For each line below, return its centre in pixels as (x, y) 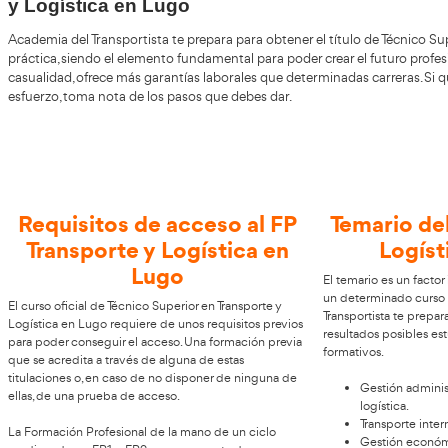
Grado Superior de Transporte (186, 244)
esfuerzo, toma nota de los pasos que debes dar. (193, 385)
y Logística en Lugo (127, 267)
